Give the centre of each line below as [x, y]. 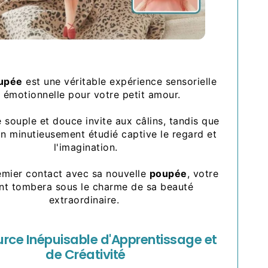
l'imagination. [86, 147]
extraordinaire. [86, 200]
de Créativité [86, 255]
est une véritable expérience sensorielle [120, 81]
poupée [168, 173]
